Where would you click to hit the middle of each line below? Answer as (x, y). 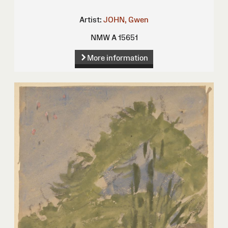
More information (117, 58)
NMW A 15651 (114, 37)
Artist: (91, 19)
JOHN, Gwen (126, 19)
